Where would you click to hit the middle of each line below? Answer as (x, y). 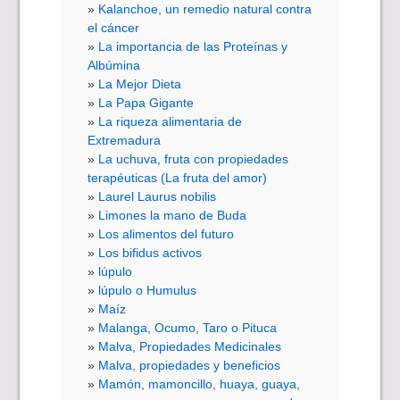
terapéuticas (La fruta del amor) (178, 178)
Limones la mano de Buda (173, 216)
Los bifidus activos (150, 253)
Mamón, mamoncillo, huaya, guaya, (200, 384)
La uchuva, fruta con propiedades (194, 159)
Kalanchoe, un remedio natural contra (205, 9)
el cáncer (114, 28)
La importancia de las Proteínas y (193, 47)
